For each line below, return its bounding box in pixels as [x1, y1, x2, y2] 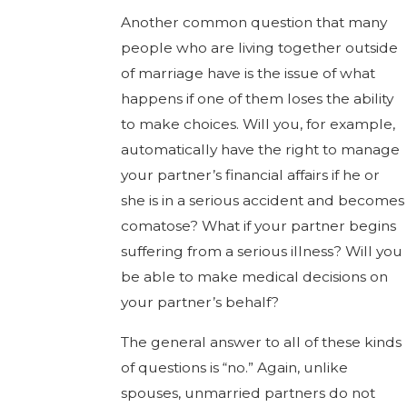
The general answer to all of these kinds [120, 333, 402, 351]
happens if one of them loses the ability [120, 90, 393, 108]
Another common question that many [120, 14, 387, 32]
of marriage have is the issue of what [120, 65, 375, 83]
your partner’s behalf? [120, 293, 279, 312]
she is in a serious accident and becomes [120, 192, 404, 210]
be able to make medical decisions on [120, 268, 388, 286]
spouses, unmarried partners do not [120, 383, 375, 402]
